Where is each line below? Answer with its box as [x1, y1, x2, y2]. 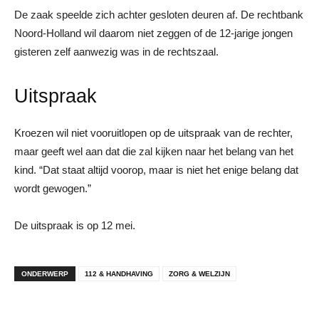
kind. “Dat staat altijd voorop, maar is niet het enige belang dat [14, 163, 298, 176]
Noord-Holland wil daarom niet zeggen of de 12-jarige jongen [14, 26, 293, 39]
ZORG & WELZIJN [169, 269, 230, 278]
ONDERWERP [21, 269, 68, 278]
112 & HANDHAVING [85, 269, 153, 278]
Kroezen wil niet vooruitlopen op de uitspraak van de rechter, [14, 126, 293, 139]
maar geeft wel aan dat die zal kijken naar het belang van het [14, 145, 293, 157]
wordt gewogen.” [14, 182, 91, 194]
